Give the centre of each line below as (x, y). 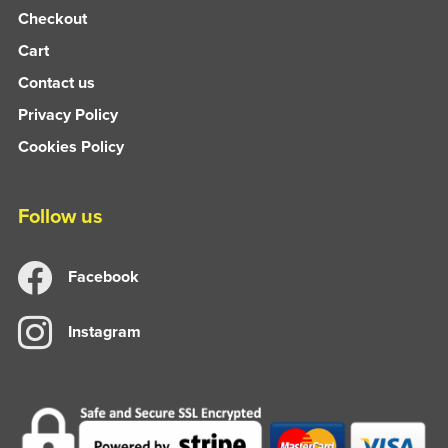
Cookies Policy (70, 146)
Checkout (52, 18)
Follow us (60, 215)
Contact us (56, 82)
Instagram (104, 331)
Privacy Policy (67, 114)
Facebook (103, 276)
